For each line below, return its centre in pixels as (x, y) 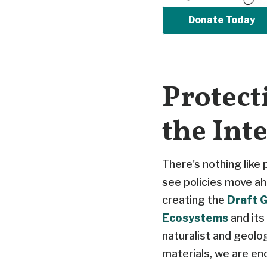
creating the (193, 200)
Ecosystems (195, 218)
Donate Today (222, 20)
